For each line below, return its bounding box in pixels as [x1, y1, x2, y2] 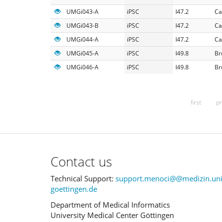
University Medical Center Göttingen [51, 210, 174, 220]
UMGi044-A [66, 35, 99, 44]
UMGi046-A [66, 62, 99, 71]
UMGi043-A [66, 7, 99, 16]
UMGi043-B [66, 21, 99, 30]
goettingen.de [51, 184, 97, 194]
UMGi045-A [66, 49, 99, 57]
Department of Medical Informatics [51, 199, 170, 210]
